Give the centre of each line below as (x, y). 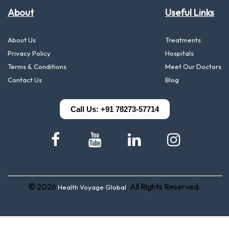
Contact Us (25, 80)
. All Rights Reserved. (163, 187)
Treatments (183, 40)
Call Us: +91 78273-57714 (114, 109)
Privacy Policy (29, 53)
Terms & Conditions (37, 67)
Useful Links (190, 13)
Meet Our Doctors (193, 67)
